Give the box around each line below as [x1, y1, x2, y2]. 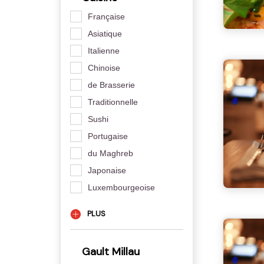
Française [87, 12, 125, 22]
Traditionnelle [87, 97, 138, 107]
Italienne [87, 46, 120, 56]
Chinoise [87, 63, 120, 73]
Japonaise [87, 166, 126, 176]
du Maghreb [87, 148, 133, 159]
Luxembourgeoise [87, 183, 155, 193]
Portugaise [87, 131, 128, 141]
